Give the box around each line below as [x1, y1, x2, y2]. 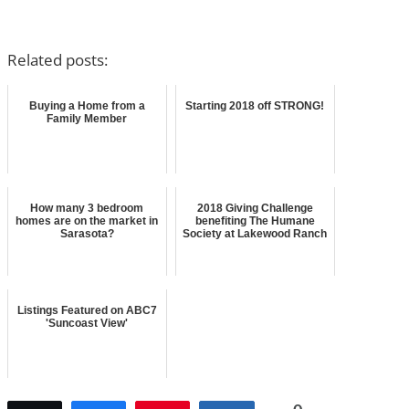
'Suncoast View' [46, 316, 129, 330]
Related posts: [6, 48, 108, 70]
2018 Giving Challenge [196, 201, 313, 215]
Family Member [47, 111, 128, 125]
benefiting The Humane [194, 214, 315, 227]
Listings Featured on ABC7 [16, 303, 157, 317]
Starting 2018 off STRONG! [185, 99, 325, 112]
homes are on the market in [16, 214, 159, 227]
